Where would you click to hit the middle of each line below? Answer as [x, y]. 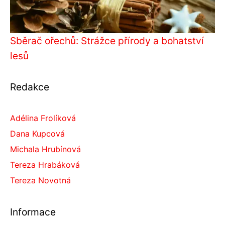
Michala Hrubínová [45, 149]
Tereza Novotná [40, 180]
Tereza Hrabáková [45, 164]
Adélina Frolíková [43, 118]
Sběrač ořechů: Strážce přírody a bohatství [107, 40]
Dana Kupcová [37, 133]
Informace [33, 212]
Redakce [30, 87]
